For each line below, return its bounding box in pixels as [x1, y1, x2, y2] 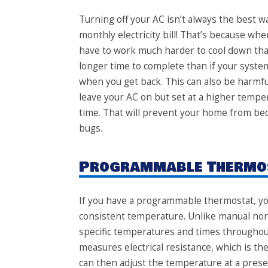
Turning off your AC [79, 13, 165, 26]
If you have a [79, 194, 136, 207]
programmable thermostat [136, 194, 254, 207]
